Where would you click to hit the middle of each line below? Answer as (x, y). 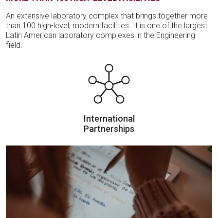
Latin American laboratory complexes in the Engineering (100, 36)
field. (14, 45)
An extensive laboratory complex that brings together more (107, 16)
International (109, 119)
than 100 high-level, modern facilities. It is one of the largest (107, 26)
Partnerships (109, 129)
